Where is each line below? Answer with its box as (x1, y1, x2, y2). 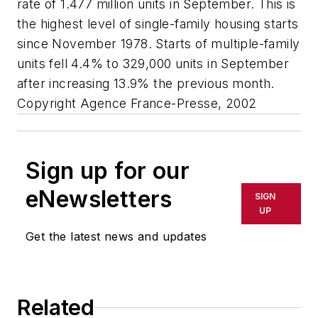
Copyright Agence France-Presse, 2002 (17, 96, 257, 111)
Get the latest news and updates (26, 229, 207, 244)
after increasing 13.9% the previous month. (17, 76, 275, 92)
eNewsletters (26, 185, 172, 214)
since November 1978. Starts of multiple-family (17, 36, 300, 52)
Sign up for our (26, 157, 190, 185)
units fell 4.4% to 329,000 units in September (17, 56, 289, 72)
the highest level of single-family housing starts (17, 16, 299, 32)
